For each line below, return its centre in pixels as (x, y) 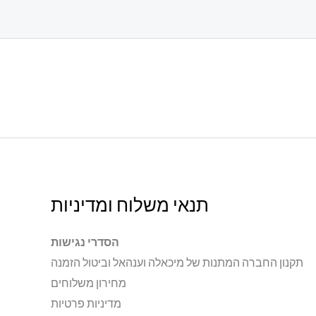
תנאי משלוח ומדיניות (130, 204)
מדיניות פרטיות (86, 303)
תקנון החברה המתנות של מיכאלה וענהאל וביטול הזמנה (177, 262)
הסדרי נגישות (85, 241)
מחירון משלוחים (89, 282)
